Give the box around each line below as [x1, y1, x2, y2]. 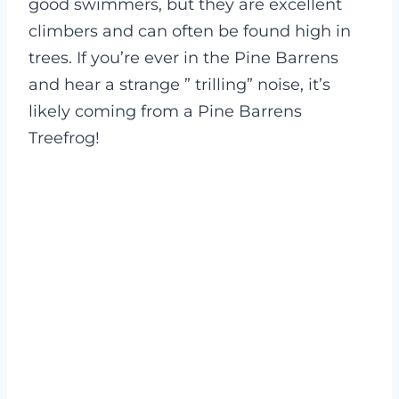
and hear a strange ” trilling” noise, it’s [28, 75, 330, 95]
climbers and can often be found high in [28, 21, 351, 42]
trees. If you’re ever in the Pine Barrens [28, 48, 338, 69]
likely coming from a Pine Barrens [28, 102, 302, 122]
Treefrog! [28, 128, 100, 149]
